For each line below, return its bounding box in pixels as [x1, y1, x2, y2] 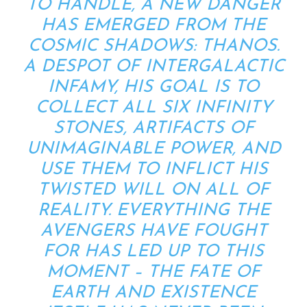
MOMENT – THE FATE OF [47, 263, 260, 281]
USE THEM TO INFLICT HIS [39, 160, 268, 178]
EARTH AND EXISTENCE [51, 284, 256, 302]
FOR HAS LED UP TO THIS [43, 243, 264, 260]
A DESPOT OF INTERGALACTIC [23, 58, 284, 75]
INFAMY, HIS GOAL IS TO [48, 78, 259, 96]
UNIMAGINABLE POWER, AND [26, 140, 281, 158]
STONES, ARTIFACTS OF [53, 119, 254, 137]
